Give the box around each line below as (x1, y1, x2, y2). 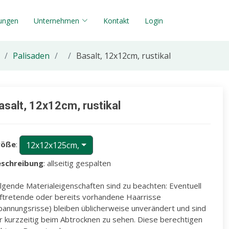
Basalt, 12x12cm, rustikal (76, 50, 171, 61)
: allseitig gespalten (43, 158, 111, 168)
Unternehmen (34, 15, 79, 26)
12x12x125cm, (26, 140, 79, 151)
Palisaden (13, 50, 50, 61)
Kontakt (103, 15, 129, 26)
